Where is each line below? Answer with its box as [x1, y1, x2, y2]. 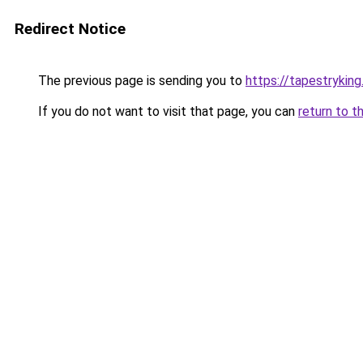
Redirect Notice [15, 19, 126, 38]
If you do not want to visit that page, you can [35, 104, 298, 119]
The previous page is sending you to [35, 73, 246, 88]
